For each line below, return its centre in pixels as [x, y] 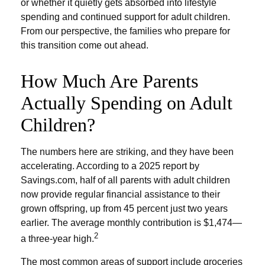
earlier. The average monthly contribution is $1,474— [131, 222]
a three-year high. [57, 239]
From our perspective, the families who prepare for [125, 31]
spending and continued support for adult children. [125, 17]
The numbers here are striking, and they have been [127, 151]
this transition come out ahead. [85, 45]
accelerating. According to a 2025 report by [110, 166]
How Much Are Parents [109, 81]
